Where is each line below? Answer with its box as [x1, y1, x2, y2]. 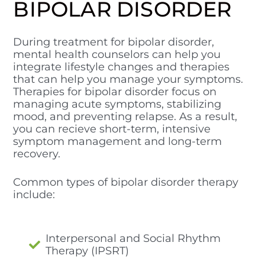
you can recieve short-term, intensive [13, 122, 211, 135]
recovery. [13, 147, 64, 160]
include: [13, 188, 56, 201]
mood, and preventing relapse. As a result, [13, 109, 238, 123]
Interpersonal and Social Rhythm [46, 231, 221, 245]
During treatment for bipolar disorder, [13, 35, 215, 49]
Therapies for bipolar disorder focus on [13, 85, 217, 98]
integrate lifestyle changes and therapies [13, 60, 230, 73]
